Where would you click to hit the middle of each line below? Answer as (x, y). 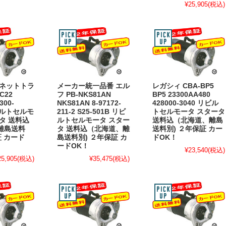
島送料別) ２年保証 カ (92, 137)
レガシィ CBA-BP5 (183, 86)
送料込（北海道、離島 (188, 120)
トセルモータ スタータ (189, 111)
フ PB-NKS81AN (84, 94)
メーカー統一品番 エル (93, 86)
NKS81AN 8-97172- (89, 103)
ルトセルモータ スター (93, 120)
